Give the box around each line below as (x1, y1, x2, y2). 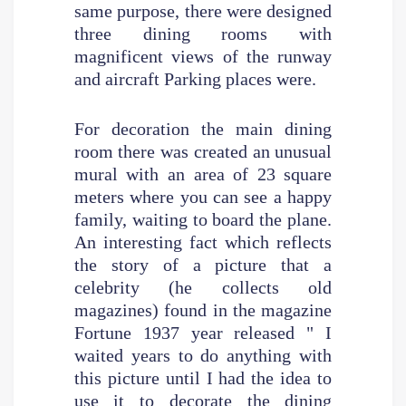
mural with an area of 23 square (73, 163, 333, 184)
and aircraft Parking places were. (73, 68, 316, 89)
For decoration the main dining (73, 118, 333, 139)
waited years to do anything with (73, 344, 333, 365)
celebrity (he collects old (73, 276, 333, 297)
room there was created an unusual (73, 140, 333, 161)
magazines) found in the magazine (73, 299, 333, 320)
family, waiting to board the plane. (73, 208, 333, 229)
